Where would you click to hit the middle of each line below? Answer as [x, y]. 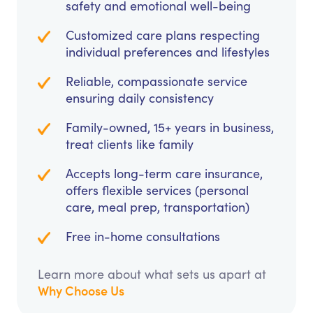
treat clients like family [130, 144]
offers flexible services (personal [157, 190]
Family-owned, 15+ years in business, [170, 128]
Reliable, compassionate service [156, 81]
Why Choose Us [81, 291]
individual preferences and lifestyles [168, 52]
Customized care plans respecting [163, 35]
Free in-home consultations [143, 236]
